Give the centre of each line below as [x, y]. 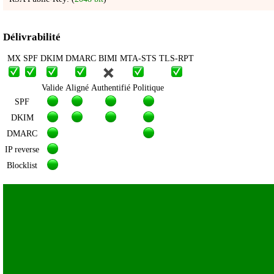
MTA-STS [138, 59]
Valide [52, 88]
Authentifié [111, 88]
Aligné [77, 88]
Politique [148, 88]
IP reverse [22, 150]
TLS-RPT [176, 59]
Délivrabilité [32, 37]
